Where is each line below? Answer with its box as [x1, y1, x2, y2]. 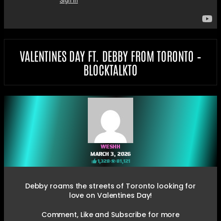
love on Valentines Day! [69, 190, 152, 200]
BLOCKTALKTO [83, 61, 138, 77]
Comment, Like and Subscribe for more [41, 209, 180, 220]
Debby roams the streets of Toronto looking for [25, 181, 196, 191]
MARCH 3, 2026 [90, 149, 131, 158]
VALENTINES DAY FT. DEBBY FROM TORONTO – [20, 47, 201, 63]
